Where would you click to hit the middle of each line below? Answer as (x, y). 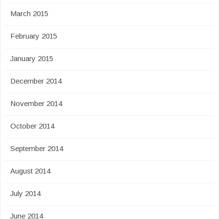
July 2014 (25, 193)
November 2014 (36, 103)
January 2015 (32, 58)
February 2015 (34, 36)
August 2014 (30, 171)
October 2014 (32, 126)
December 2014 (36, 81)
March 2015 (29, 13)
